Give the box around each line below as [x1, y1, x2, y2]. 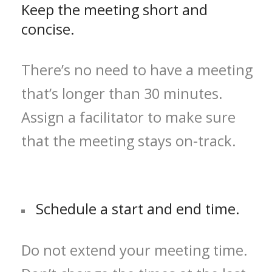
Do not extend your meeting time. [21, 240, 248, 260]
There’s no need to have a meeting [21, 60, 253, 80]
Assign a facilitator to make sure [21, 107, 236, 127]
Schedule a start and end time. [36, 199, 240, 219]
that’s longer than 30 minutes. [21, 84, 223, 104]
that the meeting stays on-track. [21, 131, 236, 151]
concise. [21, 19, 75, 39]
